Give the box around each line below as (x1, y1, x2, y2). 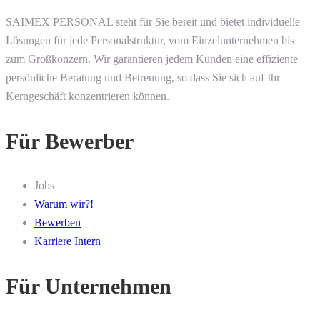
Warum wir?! (34, 198, 94, 211)
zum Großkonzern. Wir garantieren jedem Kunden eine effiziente (6, 53, 298, 66)
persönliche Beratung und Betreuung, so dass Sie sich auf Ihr (6, 71, 280, 84)
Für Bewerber (6, 129, 134, 154)
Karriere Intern (34, 235, 101, 248)
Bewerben (34, 216, 81, 229)
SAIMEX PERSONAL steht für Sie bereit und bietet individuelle (6, 16, 300, 29)
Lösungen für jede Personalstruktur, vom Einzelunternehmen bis (6, 34, 294, 47)
